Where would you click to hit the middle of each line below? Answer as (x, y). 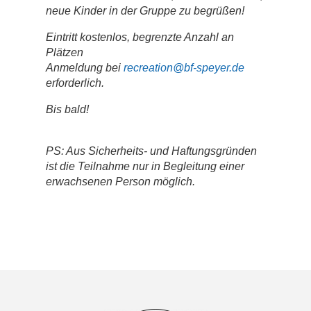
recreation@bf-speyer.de (184, 68)
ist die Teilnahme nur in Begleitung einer (145, 167)
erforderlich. (75, 83)
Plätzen (64, 53)
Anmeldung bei (84, 68)
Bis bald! (67, 110)
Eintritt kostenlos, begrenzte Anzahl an (140, 37)
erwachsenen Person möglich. (120, 182)
